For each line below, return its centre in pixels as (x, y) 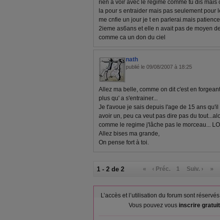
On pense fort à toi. (124, 142)
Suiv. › (195, 169)
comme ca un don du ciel (132, 37)
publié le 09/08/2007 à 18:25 (159, 67)
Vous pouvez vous (153, 205)
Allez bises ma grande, (129, 134)
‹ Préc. (162, 169)
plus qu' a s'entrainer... (128, 98)
